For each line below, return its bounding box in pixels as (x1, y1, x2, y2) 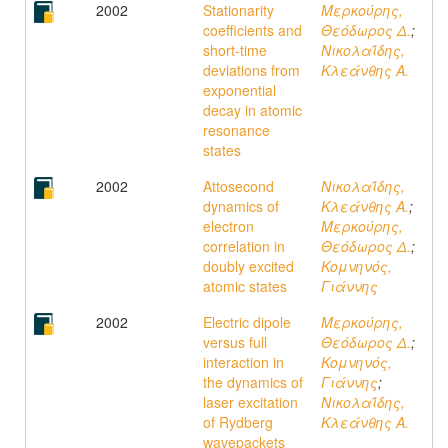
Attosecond (203, 176, 274, 196)
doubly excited (203, 256, 294, 276)
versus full (203, 332, 267, 352)
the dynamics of (203, 372, 303, 392)
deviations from (203, 60, 300, 80)
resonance (203, 120, 270, 140)
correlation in (203, 236, 285, 256)
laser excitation (203, 392, 298, 412)
